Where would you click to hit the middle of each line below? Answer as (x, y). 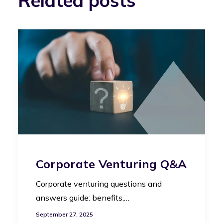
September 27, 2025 (64, 214)
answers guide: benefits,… (83, 197)
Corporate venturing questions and (99, 183)
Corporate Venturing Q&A (111, 164)
